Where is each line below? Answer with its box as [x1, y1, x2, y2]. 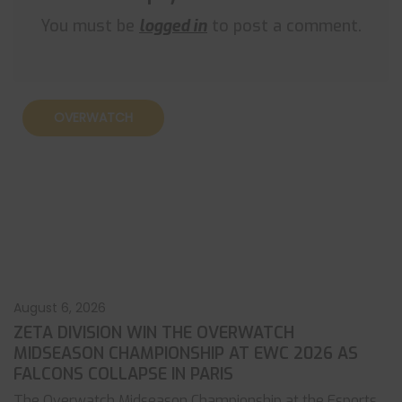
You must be [40, 15, 139, 37]
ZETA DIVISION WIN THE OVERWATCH [13, 322, 294, 344]
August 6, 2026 [13, 299, 106, 317]
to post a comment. [207, 15, 362, 37]
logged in [139, 15, 207, 37]
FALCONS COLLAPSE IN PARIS [13, 363, 233, 385]
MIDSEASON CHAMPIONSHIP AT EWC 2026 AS [13, 343, 358, 364]
